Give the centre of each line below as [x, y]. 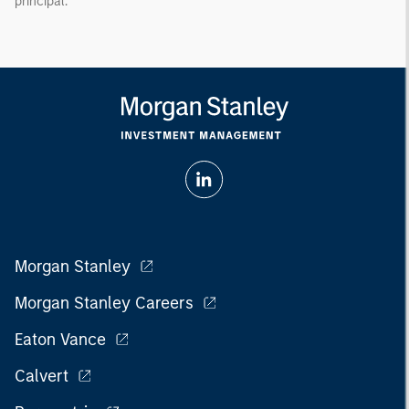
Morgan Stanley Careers [104, 303]
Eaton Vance [60, 339]
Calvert [42, 376]
